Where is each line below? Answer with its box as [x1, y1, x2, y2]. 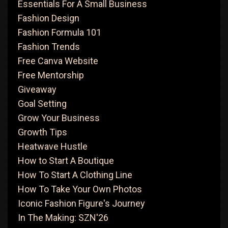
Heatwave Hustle [18, 141, 88, 152]
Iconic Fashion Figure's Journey [18, 198, 145, 209]
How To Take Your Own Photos [18, 184, 142, 194]
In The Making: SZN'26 [18, 212, 108, 223]
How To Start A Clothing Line [18, 169, 132, 180]
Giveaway [18, 84, 56, 95]
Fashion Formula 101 [18, 27, 101, 38]
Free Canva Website [18, 55, 98, 66]
